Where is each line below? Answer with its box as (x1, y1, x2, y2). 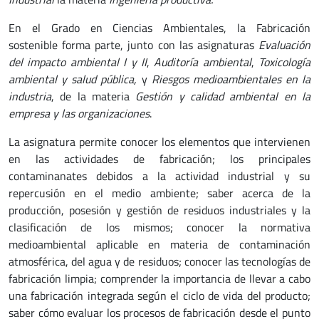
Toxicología (258, 53, 310, 70)
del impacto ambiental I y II (9, 53, 147, 70)
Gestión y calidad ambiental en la (135, 88, 311, 105)
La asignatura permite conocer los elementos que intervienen (9, 133, 310, 150)
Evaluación (258, 36, 310, 53)
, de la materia (51, 88, 136, 105)
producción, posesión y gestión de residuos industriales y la (9, 202, 310, 219)
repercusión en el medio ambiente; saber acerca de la (9, 184, 310, 202)
